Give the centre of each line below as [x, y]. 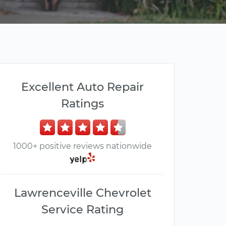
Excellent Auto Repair [82, 87]
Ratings [82, 103]
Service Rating [82, 210]
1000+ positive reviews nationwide [82, 146]
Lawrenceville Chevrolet [82, 193]
